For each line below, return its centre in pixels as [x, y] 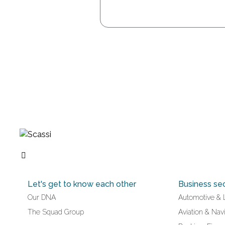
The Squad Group [56, 212]
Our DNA [42, 198]
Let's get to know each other [82, 184]
